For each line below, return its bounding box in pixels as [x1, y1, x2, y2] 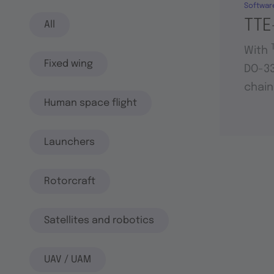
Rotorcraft [44, 176, 95, 187]
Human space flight [44, 97, 137, 108]
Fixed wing [44, 58, 93, 69]
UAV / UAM [44, 254, 91, 265]
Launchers [44, 136, 95, 147]
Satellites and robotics [44, 215, 154, 226]
